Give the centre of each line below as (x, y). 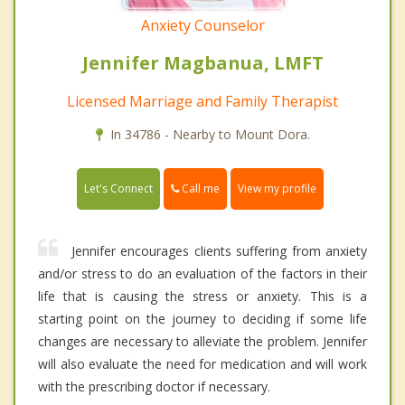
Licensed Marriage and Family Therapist (202, 102)
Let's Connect (118, 189)
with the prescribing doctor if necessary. (154, 387)
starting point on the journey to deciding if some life (202, 319)
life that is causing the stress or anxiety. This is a (202, 297)
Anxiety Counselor (202, 26)
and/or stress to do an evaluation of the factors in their (202, 274)
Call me (199, 189)
